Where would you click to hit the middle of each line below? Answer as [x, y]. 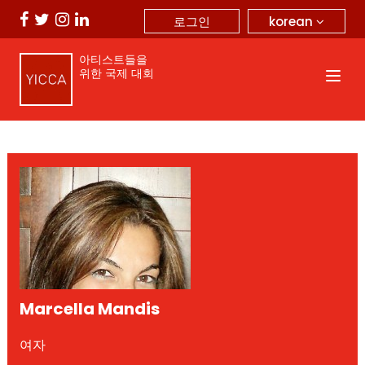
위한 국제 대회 [116, 73]
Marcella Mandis [89, 308]
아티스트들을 [113, 59]
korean [292, 21]
